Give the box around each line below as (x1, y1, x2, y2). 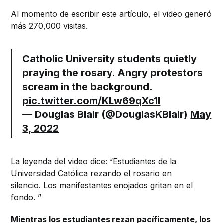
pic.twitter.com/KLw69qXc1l (22, 94, 161, 107)
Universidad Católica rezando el (11, 168, 133, 178)
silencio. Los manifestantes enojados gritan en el (11, 180, 193, 190)
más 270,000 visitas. (11, 20, 88, 31)
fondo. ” (11, 192, 42, 202)
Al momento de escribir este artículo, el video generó (11, 8, 212, 19)
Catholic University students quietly (22, 52, 197, 65)
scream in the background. (22, 80, 153, 93)
